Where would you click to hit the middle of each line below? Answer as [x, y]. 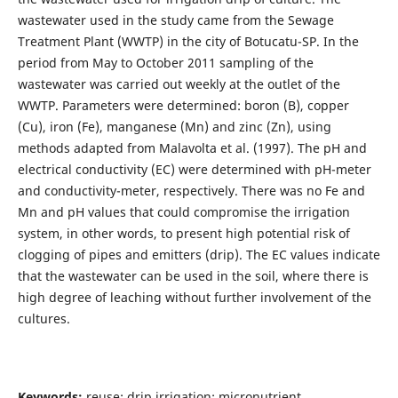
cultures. [44, 319]
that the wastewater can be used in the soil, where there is [193, 276]
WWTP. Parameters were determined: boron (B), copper [183, 106]
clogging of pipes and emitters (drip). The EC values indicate [199, 255]
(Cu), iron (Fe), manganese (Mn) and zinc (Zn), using [174, 127]
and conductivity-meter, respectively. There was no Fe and [191, 191]
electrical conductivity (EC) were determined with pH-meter [194, 170]
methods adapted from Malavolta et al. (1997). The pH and [192, 148]
